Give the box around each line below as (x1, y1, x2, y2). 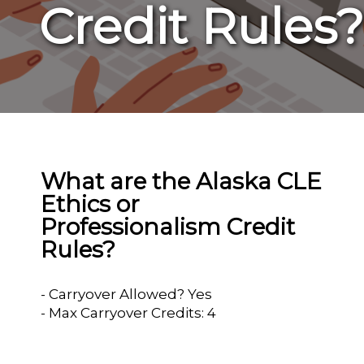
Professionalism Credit (41, 213, 296, 240)
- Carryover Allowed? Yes (41, 286, 213, 302)
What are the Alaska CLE (41, 167, 323, 195)
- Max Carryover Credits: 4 (41, 305, 217, 321)
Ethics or (41, 190, 141, 218)
